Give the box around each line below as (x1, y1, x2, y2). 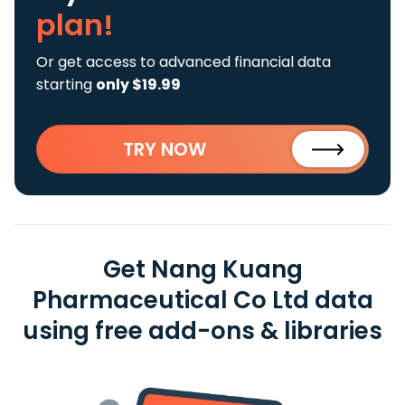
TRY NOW (123, 137, 206, 162)
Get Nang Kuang (102, 253, 303, 286)
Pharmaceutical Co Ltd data (32, 284, 373, 316)
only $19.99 (96, 74, 181, 95)
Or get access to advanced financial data (36, 52, 331, 72)
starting (36, 74, 96, 95)
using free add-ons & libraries (23, 315, 382, 347)
